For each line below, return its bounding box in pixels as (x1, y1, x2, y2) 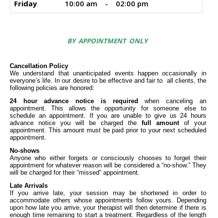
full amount (141, 119, 184, 127)
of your (183, 119, 206, 127)
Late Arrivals (10, 182, 48, 189)
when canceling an (145, 97, 206, 105)
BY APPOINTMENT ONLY (67, 36, 149, 45)
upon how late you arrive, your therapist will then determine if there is (10, 203, 206, 211)
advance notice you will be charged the (10, 119, 142, 127)
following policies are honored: (10, 84, 94, 91)
